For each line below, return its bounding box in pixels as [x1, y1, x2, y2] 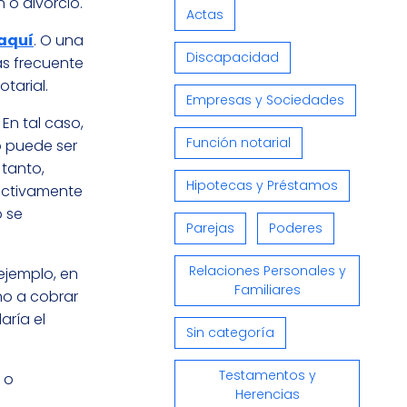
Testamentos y [218, 366, 316, 385]
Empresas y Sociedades [186, 91, 344, 110]
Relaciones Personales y [188, 262, 346, 281]
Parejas [186, 219, 234, 238]
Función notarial [186, 134, 291, 153]
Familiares [233, 281, 301, 300]
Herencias [234, 385, 300, 404]
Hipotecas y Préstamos [186, 176, 338, 195]
